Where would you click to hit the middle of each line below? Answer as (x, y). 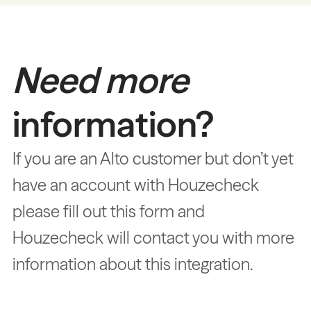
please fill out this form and (108, 212)
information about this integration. (133, 264)
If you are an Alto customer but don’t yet (153, 159)
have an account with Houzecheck (135, 185)
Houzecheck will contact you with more (153, 238)
